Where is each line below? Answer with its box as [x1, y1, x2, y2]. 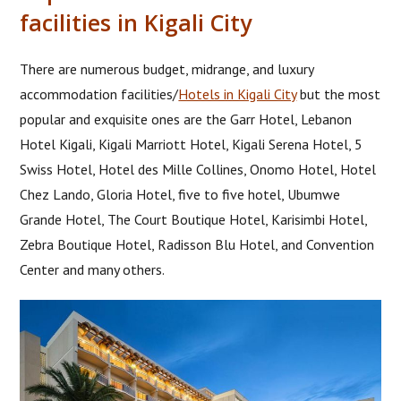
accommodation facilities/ [20, 84, 179, 103]
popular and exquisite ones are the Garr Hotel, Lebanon [20, 109, 353, 128]
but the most [296, 84, 381, 103]
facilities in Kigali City [20, 6, 252, 38]
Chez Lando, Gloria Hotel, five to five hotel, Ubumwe [20, 184, 341, 203]
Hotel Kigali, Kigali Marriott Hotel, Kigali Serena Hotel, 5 [20, 134, 363, 153]
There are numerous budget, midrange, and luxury [20, 59, 314, 78]
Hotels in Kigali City [178, 84, 297, 103]
